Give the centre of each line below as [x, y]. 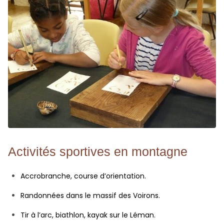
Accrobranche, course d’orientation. [83, 176]
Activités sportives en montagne [98, 152]
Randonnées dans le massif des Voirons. [90, 196]
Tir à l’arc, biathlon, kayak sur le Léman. [88, 215]
